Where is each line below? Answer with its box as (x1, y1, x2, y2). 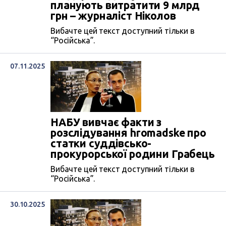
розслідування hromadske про (50, 126, 206, 139)
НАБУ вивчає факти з (50, 116, 162, 128)
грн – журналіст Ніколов (50, 9, 176, 22)
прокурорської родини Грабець (50, 147, 215, 160)
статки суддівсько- (50, 137, 152, 149)
